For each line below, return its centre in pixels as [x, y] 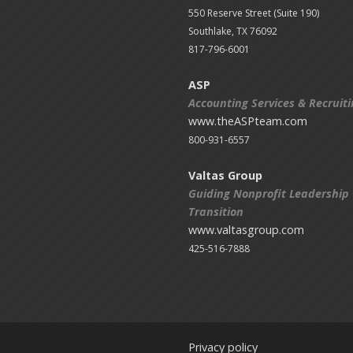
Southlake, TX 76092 [233, 31]
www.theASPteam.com [248, 121]
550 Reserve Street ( [233, 13]
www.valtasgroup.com [247, 230]
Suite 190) [298, 13]
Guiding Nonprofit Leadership [269, 194]
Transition [216, 212]
